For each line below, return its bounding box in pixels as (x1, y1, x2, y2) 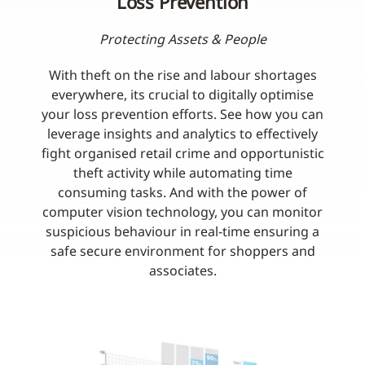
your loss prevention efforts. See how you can (42, 105, 323, 124)
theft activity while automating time (73, 164, 292, 182)
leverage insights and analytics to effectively (47, 125, 318, 143)
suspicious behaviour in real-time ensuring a (46, 222, 319, 241)
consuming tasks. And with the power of (58, 183, 307, 202)
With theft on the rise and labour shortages (48, 66, 317, 85)
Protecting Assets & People (99, 30, 266, 49)
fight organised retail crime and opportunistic (41, 144, 324, 163)
